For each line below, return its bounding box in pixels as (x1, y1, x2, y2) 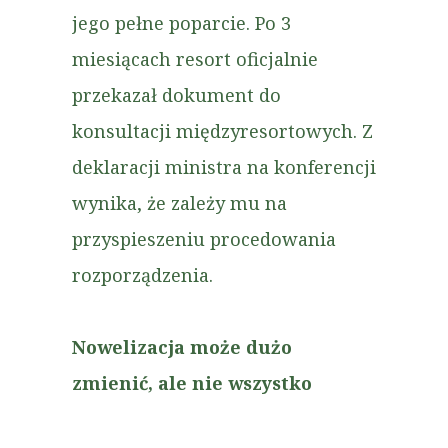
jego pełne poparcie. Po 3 (72, 11, 291, 35)
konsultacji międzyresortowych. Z (72, 119, 373, 143)
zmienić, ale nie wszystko (72, 371, 312, 395)
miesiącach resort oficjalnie (72, 47, 318, 71)
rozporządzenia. (72, 263, 213, 287)
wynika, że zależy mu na (72, 191, 287, 215)
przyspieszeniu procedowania (72, 227, 336, 251)
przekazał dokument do (72, 83, 281, 107)
